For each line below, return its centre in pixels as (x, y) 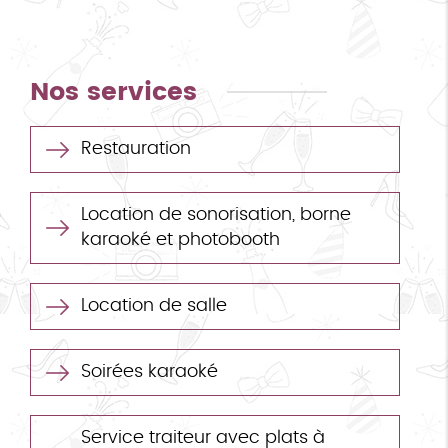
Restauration (136, 148)
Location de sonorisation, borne (216, 214)
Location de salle (154, 305)
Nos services (113, 92)
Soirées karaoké (149, 371)
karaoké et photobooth (180, 239)
